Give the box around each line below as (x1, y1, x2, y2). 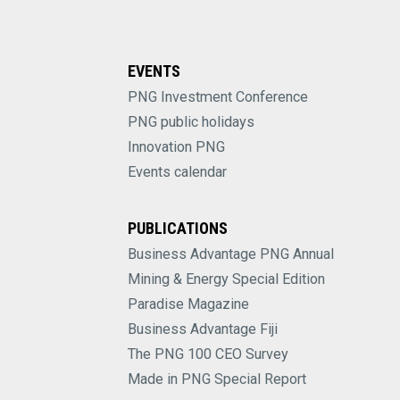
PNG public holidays (127, 113, 254, 131)
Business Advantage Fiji (127, 321, 278, 338)
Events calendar (127, 163, 227, 181)
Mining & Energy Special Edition (127, 271, 325, 288)
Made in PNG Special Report (127, 371, 306, 388)
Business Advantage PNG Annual (127, 246, 334, 263)
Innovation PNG (127, 138, 225, 156)
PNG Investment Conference (127, 88, 308, 106)
